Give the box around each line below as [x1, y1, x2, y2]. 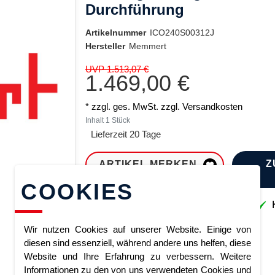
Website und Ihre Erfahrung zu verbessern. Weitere [24, 250, 251, 261]
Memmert [129, 41, 166, 51]
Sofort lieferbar [110, 198, 182, 210]
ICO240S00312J [150, 28, 214, 37]
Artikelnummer [85, 28, 146, 37]
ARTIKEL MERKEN [99, 159, 197, 170]
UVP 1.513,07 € [85, 64, 149, 74]
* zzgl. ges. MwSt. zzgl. [85, 101, 182, 112]
